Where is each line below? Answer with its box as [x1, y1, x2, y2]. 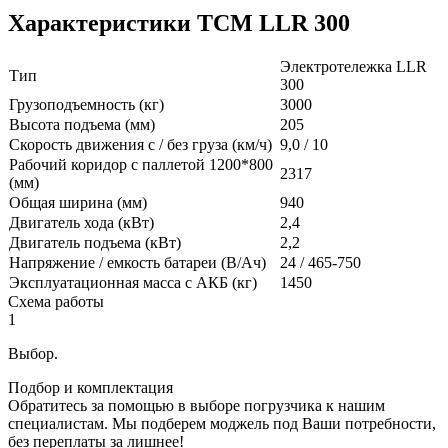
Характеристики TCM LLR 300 [8, 10, 350, 37]
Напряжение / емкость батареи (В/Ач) [9, 254, 266, 272]
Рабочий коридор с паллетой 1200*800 [9, 156, 273, 174]
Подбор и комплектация [8, 379, 173, 397]
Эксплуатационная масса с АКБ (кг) [9, 274, 257, 292]
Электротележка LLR [280, 58, 427, 76]
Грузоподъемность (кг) [9, 96, 164, 114]
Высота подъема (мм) [9, 116, 155, 134]
